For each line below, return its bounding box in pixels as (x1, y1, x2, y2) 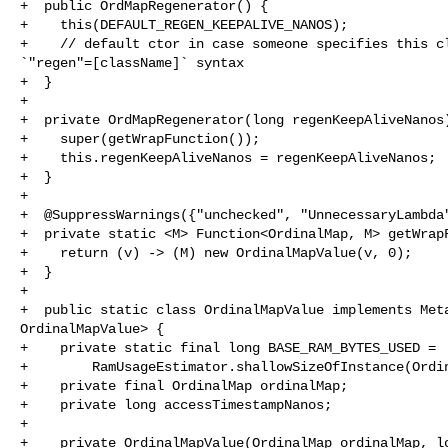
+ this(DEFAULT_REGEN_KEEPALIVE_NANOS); (20, 16, 348, 33)
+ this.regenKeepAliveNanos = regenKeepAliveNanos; (20, 149, 436, 166)
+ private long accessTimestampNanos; (20, 396, 332, 413)
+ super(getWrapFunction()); (20, 130, 260, 147)
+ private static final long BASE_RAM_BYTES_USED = (20, 339, 436, 356)
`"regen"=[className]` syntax (20, 54, 244, 71)
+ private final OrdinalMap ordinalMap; (20, 377, 348, 394)
